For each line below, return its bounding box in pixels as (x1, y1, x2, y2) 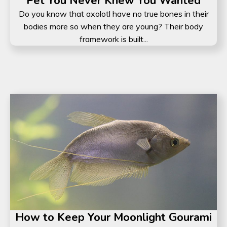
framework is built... (79, 34, 148, 45)
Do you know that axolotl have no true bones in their (18, 9, 209, 19)
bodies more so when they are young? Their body (24, 21, 203, 32)
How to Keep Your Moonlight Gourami (15, 209, 212, 225)
